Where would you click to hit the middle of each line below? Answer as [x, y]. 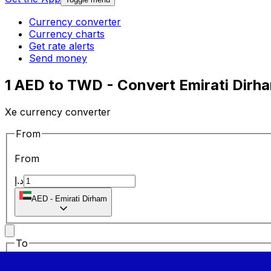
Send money [58, 58]
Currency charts [67, 34]
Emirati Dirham [81, 199]
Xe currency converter [58, 112]
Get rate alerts [62, 46]
